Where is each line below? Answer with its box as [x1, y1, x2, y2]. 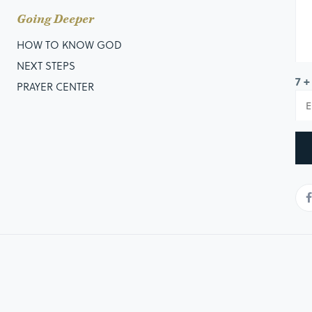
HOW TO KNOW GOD [16, 37, 122, 53]
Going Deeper [16, 11, 94, 28]
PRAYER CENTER [16, 79, 94, 95]
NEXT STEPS [16, 58, 75, 74]
